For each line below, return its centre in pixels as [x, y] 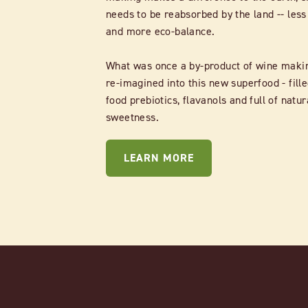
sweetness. [132, 117]
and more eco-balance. [160, 31]
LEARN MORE [158, 157]
